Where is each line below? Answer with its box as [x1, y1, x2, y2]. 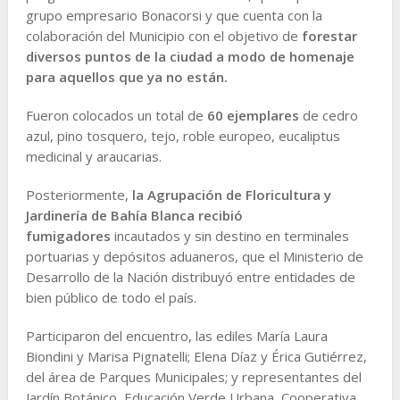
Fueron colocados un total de [25, 105, 207, 124]
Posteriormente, [25, 185, 132, 204]
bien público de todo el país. [25, 287, 196, 306]
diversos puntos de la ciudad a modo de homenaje [25, 46, 354, 65]
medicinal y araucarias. [25, 146, 162, 165]
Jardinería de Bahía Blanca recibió [25, 205, 243, 224]
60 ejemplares [206, 105, 299, 124]
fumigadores [25, 226, 111, 245]
